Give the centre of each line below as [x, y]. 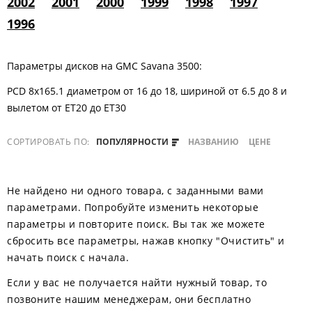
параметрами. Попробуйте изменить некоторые [133, 207]
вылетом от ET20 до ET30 [67, 108]
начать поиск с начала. [68, 257]
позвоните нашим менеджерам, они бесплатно [129, 299]
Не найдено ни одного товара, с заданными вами [136, 190]
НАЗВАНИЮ [214, 142]
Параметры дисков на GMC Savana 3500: [104, 66]
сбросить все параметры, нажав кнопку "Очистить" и [146, 241]
